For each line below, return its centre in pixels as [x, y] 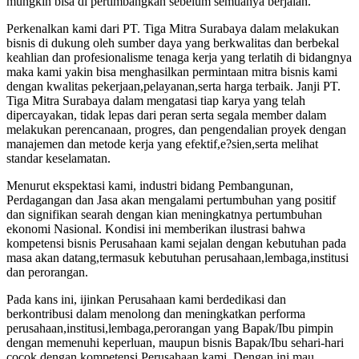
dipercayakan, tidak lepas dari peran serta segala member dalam [166, 115]
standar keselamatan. [58, 159]
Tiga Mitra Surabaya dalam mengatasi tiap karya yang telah [156, 101]
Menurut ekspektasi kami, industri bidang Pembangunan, [150, 186]
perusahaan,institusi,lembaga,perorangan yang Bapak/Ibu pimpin [170, 329]
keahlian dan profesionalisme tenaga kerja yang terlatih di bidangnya [179, 58]
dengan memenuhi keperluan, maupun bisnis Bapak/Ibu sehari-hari [175, 343]
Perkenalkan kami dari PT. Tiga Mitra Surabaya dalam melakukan [173, 29]
